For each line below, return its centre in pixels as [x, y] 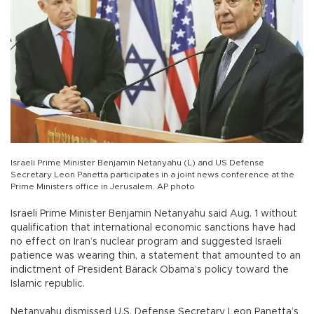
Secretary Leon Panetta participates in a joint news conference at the [152, 175]
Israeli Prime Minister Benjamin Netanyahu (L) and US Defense [137, 163]
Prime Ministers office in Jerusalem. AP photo [103, 187]
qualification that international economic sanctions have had [153, 228]
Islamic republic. [48, 284]
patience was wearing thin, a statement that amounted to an [156, 256]
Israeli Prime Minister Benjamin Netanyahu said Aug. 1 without [154, 214]
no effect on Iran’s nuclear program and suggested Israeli [146, 242]
